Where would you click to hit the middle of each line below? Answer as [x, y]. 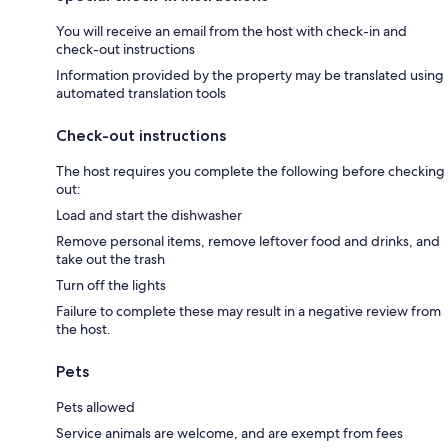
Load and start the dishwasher [149, 215]
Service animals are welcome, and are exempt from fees [229, 433]
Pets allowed [95, 407]
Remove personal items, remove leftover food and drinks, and [248, 241]
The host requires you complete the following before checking [250, 171]
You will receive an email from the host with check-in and [231, 31]
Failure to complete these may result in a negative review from [248, 311]
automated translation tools [141, 93]
